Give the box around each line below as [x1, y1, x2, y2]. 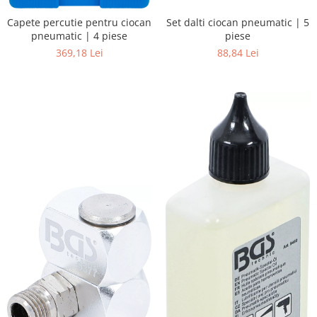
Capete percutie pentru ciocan [7, 15, 151, 29]
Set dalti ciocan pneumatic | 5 [166, 15, 309, 29]
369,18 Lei [55, 45, 103, 59]
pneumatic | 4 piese [31, 28, 127, 42]
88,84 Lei [217, 45, 259, 59]
